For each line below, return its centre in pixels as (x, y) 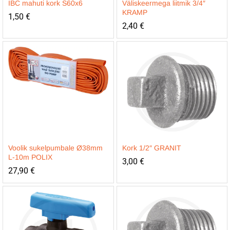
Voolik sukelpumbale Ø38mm (55, 148)
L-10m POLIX (30, 157)
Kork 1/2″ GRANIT (151, 148)
